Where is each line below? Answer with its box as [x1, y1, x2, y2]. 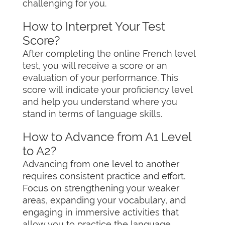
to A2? [23, 144, 56, 158]
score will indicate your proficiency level [23, 84, 192, 95]
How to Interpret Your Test [23, 19, 165, 34]
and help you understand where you [23, 96, 177, 107]
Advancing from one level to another [23, 159, 179, 169]
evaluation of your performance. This [23, 72, 178, 83]
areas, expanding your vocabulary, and [23, 195, 186, 205]
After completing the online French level [23, 48, 195, 59]
